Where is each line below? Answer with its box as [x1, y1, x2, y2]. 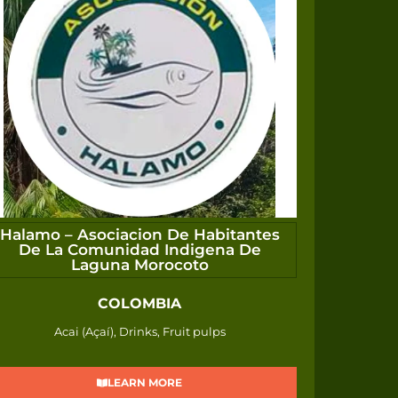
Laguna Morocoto [70, 256, 209, 275]
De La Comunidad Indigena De [18, 241, 261, 259]
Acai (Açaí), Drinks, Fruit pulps [53, 324, 226, 339]
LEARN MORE [107, 376, 183, 390]
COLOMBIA [98, 295, 182, 313]
